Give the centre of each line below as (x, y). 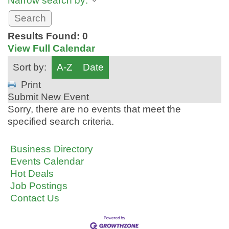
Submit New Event (48, 97)
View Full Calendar (51, 48)
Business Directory (52, 149)
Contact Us (35, 198)
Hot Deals (32, 174)
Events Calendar (47, 161)
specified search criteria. (61, 121)
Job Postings (39, 186)
